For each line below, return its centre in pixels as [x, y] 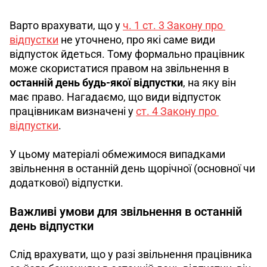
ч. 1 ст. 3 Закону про [174, 25]
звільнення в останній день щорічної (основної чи [133, 168]
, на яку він [211, 82]
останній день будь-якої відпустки [96, 82]
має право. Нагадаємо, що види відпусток [117, 97]
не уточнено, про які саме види [138, 39]
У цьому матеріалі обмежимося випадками [119, 154]
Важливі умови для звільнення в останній [126, 211]
